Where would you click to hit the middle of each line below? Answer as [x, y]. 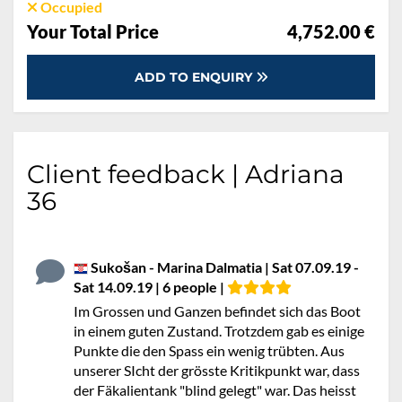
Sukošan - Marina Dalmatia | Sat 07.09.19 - [223, 267]
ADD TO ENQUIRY [195, 77]
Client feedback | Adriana [186, 174]
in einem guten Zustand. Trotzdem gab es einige [219, 331]
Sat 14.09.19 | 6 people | [150, 287]
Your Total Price [93, 31]
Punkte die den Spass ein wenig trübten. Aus [209, 350]
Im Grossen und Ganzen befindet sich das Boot [217, 311]
